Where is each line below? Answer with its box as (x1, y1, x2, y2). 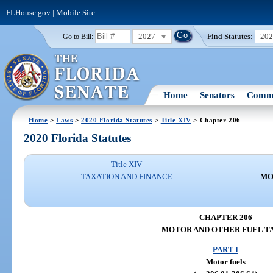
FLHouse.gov (5, 7, 51, 17)
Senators (200, 90, 235, 100)
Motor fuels (205, 257, 246, 267)
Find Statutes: (207, 31, 253, 41)
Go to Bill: (62, 32, 93, 40)
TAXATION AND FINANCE (80, 172, 172, 182)
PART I (213, 245, 238, 255)
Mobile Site (55, 7, 95, 17)
